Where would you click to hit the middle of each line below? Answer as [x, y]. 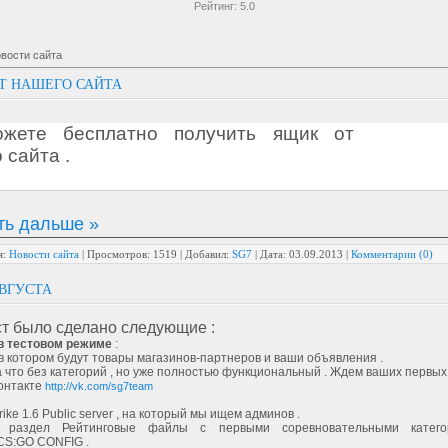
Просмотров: [118, 254]
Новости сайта [44, 254]
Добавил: [207, 254]
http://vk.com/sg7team [99, 386]
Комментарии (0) [392, 254]
